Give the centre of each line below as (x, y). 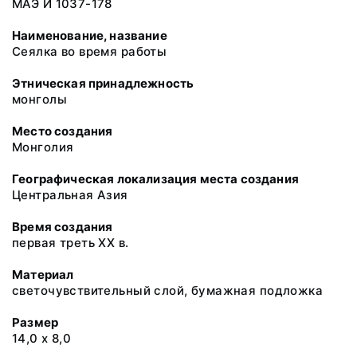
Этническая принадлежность (103, 83)
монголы (39, 99)
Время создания (63, 227)
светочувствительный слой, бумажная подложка (168, 290)
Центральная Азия (70, 195)
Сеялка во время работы (90, 51)
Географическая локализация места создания (155, 179)
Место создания (63, 131)
